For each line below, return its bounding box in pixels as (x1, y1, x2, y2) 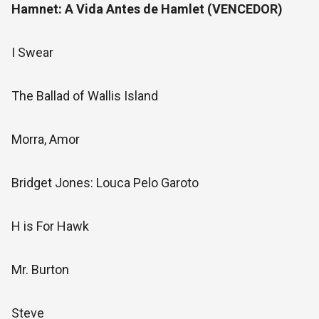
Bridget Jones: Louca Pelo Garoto (11, 175, 199, 190)
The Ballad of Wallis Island (11, 88, 158, 103)
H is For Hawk (11, 219, 89, 234)
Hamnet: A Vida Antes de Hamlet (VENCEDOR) (11, 1, 283, 16)
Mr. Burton (11, 262, 69, 277)
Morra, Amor (11, 132, 80, 147)
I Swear (11, 45, 53, 60)
